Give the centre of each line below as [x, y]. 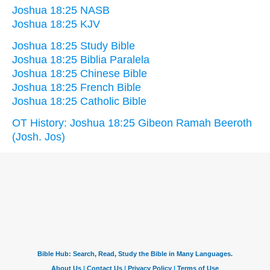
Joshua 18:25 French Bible [77, 88]
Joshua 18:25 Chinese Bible [80, 74]
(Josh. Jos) [39, 137]
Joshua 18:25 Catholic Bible [79, 102]
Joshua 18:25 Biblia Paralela [81, 60]
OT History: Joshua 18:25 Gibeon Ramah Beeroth [132, 123]
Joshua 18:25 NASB [61, 11]
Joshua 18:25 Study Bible [74, 46]
